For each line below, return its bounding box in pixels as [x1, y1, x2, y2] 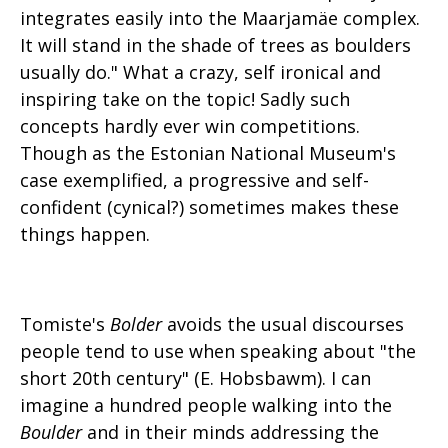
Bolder [110, 312, 162, 336]
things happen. [20, 222, 150, 246]
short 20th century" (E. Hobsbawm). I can [20, 366, 371, 390]
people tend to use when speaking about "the [20, 339, 416, 363]
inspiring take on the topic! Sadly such [20, 87, 350, 111]
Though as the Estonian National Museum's [20, 141, 396, 165]
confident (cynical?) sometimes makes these [20, 195, 399, 219]
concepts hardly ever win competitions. [20, 114, 360, 138]
